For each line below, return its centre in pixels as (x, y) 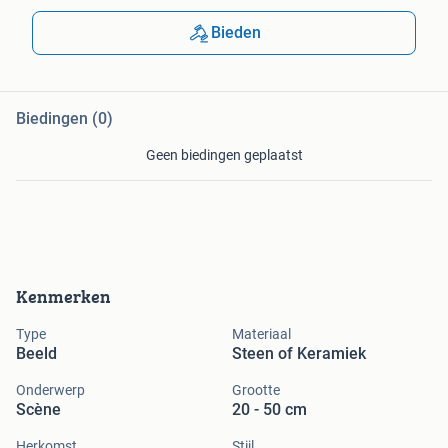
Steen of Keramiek (299, 354)
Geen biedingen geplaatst (224, 155)
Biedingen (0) (64, 119)
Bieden (236, 33)
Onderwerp (50, 390)
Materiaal (261, 334)
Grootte (256, 390)
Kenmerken (63, 297)
